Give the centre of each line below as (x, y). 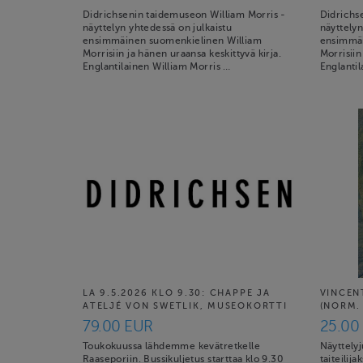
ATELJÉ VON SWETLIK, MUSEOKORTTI (185, 306)
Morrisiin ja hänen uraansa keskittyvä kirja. (182, 53)
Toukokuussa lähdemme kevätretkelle (171, 346)
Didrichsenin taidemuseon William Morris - (184, 15)
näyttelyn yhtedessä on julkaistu (158, 28)
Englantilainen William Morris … (157, 66)
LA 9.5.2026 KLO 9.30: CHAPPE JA (177, 293)
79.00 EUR (118, 326)
